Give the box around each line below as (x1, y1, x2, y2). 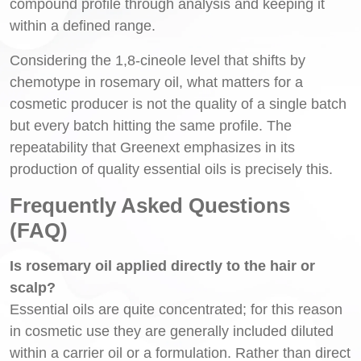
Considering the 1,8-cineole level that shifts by (10, 52, 305, 68)
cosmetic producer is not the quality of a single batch (10, 95, 346, 112)
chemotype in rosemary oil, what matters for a (10, 73, 303, 90)
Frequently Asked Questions (10, 193, 290, 218)
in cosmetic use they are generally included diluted (10, 322, 334, 339)
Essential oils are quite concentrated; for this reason (10, 301, 342, 317)
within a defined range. (10, 17, 156, 34)
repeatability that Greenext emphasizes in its (10, 139, 295, 156)
